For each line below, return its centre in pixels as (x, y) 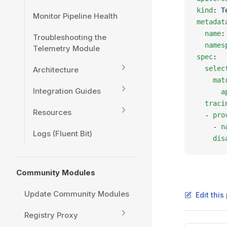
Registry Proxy (51, 215)
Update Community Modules (77, 194)
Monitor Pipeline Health (75, 16)
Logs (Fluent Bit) (63, 134)
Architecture (56, 70)
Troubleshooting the (70, 37)
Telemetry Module (66, 48)
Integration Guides (67, 91)
